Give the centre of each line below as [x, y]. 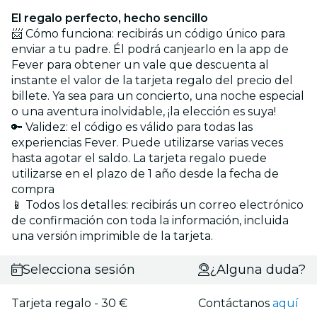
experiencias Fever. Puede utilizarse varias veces [147, 142]
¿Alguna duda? [258, 269]
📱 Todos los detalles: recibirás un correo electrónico [157, 204]
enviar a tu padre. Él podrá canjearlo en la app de [150, 49]
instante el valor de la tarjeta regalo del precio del [152, 80]
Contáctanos [236, 303]
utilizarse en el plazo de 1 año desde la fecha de [145, 173]
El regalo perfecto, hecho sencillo [110, 18]
